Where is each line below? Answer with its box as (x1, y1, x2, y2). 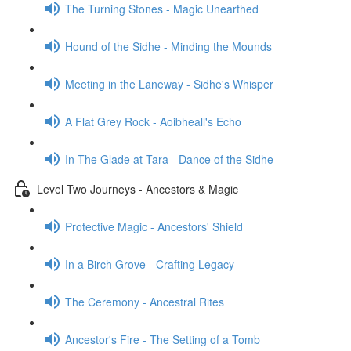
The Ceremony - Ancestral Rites (65, 293, 224, 309)
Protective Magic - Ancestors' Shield (65, 218, 243, 234)
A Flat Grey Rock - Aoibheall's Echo (65, 113, 241, 129)
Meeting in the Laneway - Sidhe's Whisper (65, 75, 273, 92)
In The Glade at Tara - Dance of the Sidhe (65, 150, 273, 167)
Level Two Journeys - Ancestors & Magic (37, 180, 238, 197)
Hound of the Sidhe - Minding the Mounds (65, 38, 272, 54)
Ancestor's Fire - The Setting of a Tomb (65, 331, 260, 347)
